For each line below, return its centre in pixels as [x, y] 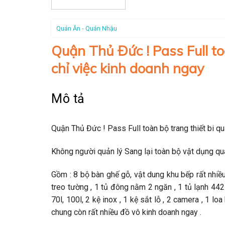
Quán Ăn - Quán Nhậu [87, 29]
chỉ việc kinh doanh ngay [128, 69]
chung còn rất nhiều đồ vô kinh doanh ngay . [126, 212]
